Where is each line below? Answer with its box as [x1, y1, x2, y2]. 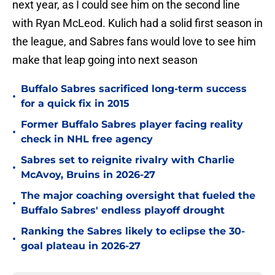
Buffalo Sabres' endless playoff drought [21, 204, 225, 217]
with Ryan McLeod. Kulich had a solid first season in [12, 17, 263, 30]
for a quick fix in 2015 [21, 98, 130, 110]
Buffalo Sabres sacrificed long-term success [21, 83, 247, 95]
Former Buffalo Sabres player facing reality [21, 118, 243, 131]
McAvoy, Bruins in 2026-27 [21, 169, 155, 181]
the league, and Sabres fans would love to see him [12, 35, 256, 48]
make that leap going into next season [12, 53, 198, 67]
